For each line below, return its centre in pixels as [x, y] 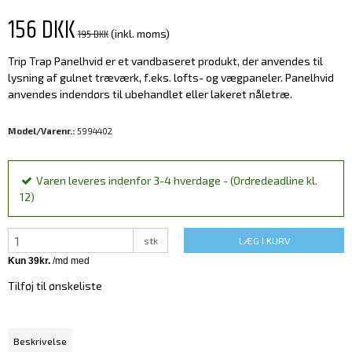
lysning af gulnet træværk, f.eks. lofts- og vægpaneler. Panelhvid [171, 78]
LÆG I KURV [264, 241]
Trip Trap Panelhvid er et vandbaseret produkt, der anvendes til [165, 61]
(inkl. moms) [140, 34]
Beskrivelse [40, 341]
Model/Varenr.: [41, 131]
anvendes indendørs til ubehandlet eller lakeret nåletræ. [150, 94]
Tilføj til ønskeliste [55, 286]
